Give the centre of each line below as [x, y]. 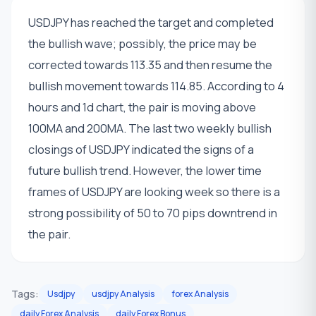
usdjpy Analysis [123, 294]
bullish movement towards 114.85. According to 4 [156, 86]
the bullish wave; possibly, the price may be [142, 44]
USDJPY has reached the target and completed [151, 23]
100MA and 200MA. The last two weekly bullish [150, 128]
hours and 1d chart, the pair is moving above [142, 107]
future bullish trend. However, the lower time [145, 171]
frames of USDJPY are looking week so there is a [154, 192]
